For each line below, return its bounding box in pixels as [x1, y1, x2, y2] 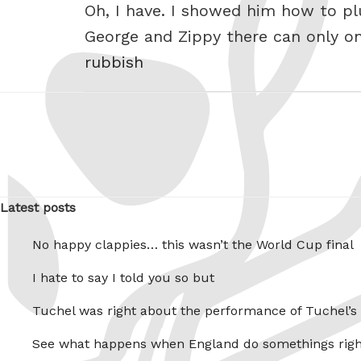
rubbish [85, 52, 143, 72]
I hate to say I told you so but [32, 270, 214, 286]
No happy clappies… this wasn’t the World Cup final [32, 237, 354, 253]
